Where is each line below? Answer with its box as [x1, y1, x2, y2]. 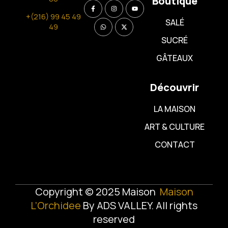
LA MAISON [154, 103, 196, 115]
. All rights [151, 198, 197, 212]
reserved [93, 212, 135, 226]
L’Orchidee [31, 198, 81, 212]
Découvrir [150, 80, 199, 94]
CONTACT [154, 138, 195, 150]
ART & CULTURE [145, 121, 205, 132]
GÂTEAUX [156, 52, 193, 64]
